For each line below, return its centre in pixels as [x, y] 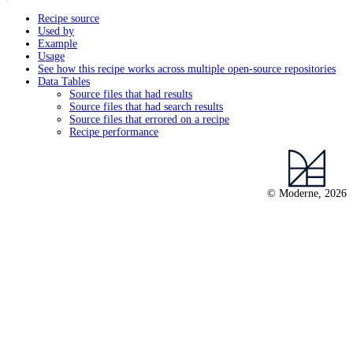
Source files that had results [131, 95]
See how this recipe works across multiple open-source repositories [187, 69]
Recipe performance [114, 132]
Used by [56, 32]
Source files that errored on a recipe [149, 120]
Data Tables [64, 82]
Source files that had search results [146, 107]
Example [58, 44]
